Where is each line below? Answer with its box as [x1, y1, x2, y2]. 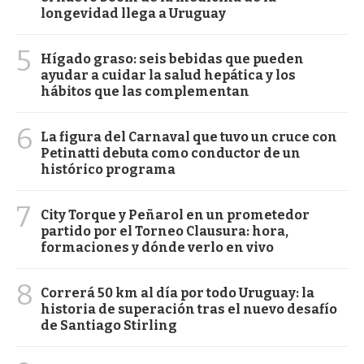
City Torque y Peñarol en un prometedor [41, 206, 310, 223]
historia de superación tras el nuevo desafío [41, 301, 337, 317]
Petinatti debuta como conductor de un [41, 145, 301, 161]
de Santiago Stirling [41, 317, 177, 333]
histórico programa [41, 161, 175, 177]
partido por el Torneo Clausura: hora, [41, 223, 288, 239]
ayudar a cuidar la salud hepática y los [41, 67, 296, 83]
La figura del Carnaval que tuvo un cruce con [41, 128, 337, 145]
